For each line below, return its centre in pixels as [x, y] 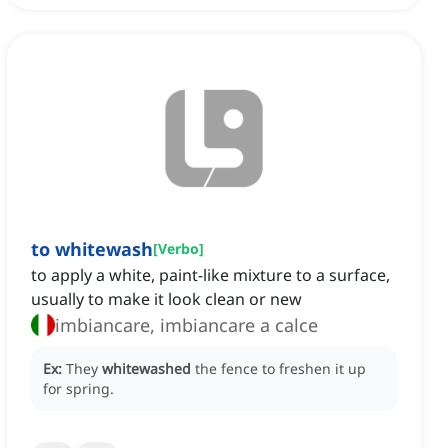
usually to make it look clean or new [166, 299]
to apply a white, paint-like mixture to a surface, [210, 275]
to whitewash [92, 249]
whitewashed [146, 369]
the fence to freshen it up [280, 369]
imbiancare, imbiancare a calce [186, 325]
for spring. [78, 389]
